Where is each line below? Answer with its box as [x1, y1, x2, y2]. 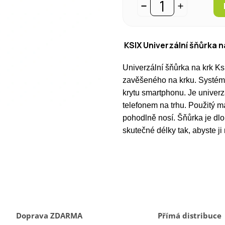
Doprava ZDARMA [16, 210, 82, 221]
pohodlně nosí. [123, 114, 177, 123]
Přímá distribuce [158, 210, 221, 221]
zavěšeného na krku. [123, 76, 198, 85]
